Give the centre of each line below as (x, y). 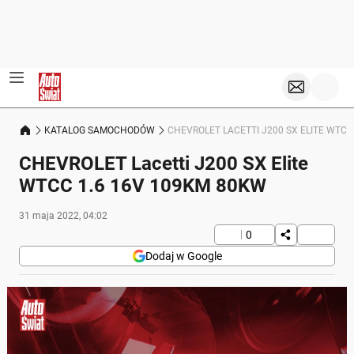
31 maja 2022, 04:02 (63, 216)
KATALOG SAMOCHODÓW (100, 130)
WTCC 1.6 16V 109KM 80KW (143, 186)
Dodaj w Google (183, 256)
